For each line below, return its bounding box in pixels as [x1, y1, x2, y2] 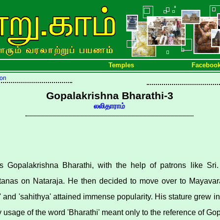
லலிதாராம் [94, 102, 125, 110]
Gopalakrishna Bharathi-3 [46, 90, 173, 102]
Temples [109, 61, 134, 69]
